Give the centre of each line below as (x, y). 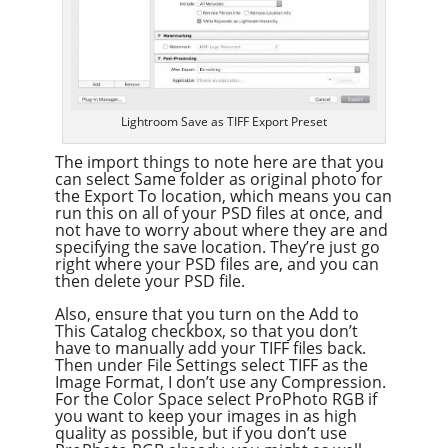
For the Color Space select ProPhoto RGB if (215, 399)
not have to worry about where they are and (221, 230)
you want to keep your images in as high (205, 416)
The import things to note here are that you (219, 162)
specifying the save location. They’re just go (217, 247)
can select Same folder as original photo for (218, 179)
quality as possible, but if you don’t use (200, 433)
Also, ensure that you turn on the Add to (206, 314)
